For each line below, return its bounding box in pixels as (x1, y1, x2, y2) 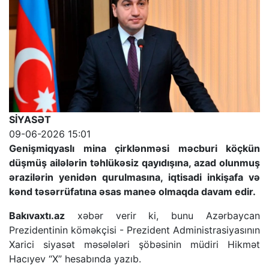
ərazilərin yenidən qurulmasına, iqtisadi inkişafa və (9, 171, 260, 184)
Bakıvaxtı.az (9, 210, 65, 222)
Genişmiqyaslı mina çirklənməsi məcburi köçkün (9, 142, 260, 155)
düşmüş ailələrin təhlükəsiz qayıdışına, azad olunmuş (9, 157, 260, 169)
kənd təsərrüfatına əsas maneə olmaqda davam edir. (9, 186, 256, 198)
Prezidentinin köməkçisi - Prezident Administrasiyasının (9, 224, 260, 237)
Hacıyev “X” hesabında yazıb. (9, 253, 141, 265)
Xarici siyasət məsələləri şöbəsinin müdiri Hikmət (9, 238, 260, 251)
